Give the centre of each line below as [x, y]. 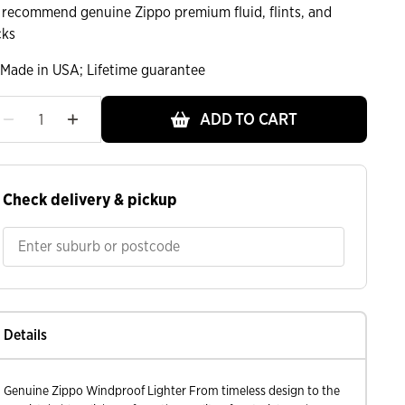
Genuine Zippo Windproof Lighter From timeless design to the [172, 391]
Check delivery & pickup [90, 199]
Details [25, 335]
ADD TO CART [247, 119]
